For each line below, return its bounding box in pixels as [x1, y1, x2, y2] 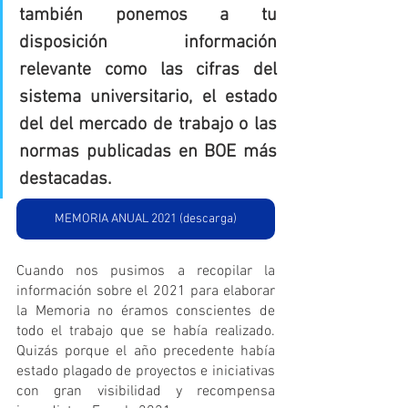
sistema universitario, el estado [19, 86, 277, 108]
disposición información [19, 31, 277, 54]
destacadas [19, 168, 107, 190]
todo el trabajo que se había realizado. [16, 321, 275, 341]
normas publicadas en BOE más [19, 140, 277, 163]
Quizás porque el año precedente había [16, 342, 275, 361]
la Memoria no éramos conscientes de [16, 301, 275, 321]
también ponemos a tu [19, 4, 277, 26]
